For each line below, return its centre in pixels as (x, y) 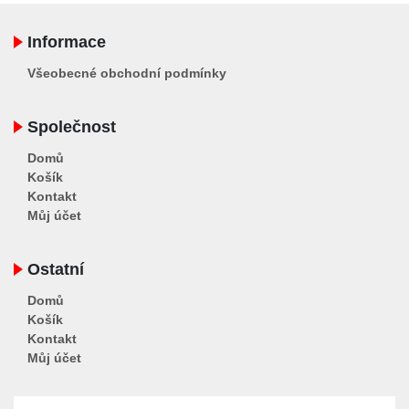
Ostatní (56, 269)
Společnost (72, 126)
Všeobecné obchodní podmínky (127, 73)
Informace (67, 42)
